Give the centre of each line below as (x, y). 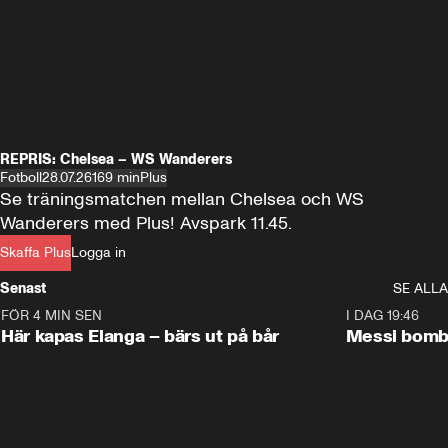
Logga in (98, 252)
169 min (116, 177)
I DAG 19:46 (382, 315)
